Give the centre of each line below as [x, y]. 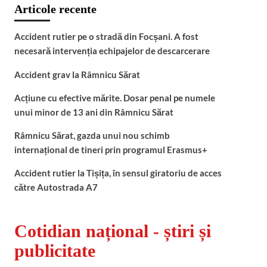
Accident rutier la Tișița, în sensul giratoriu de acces [118, 173]
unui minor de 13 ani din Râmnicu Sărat [94, 112]
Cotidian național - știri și [112, 231]
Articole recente [55, 9]
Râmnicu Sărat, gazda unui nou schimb [92, 135]
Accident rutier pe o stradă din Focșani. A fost [106, 36]
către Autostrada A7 [56, 187]
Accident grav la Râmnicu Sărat [77, 74]
